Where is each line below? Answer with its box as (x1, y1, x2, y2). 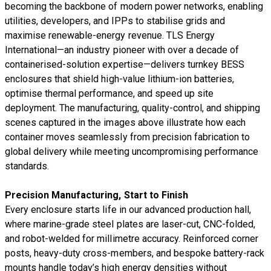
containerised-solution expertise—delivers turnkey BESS (5, 58, 245, 70)
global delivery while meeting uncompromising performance (5, 145, 259, 157)
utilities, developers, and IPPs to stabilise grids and (5, 15, 226, 27)
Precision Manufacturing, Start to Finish (5, 189, 188, 201)
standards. (5, 160, 50, 172)
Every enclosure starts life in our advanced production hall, (5, 203, 252, 215)
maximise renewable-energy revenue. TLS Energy (5, 29, 215, 41)
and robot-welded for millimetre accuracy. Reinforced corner (5, 232, 259, 244)
